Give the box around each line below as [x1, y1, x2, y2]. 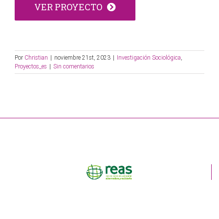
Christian [24, 54, 48, 61]
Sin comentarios [53, 63, 94, 70]
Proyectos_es [15, 63, 47, 70]
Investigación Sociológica [117, 54, 181, 61]
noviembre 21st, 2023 [54, 54, 110, 61]
